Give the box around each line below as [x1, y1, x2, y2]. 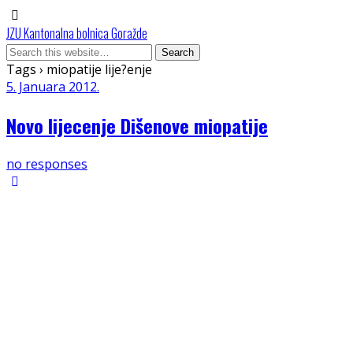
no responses [6, 154, 87, 173]
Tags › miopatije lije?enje [6, 61, 152, 78]
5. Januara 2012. [6, 78, 99, 95]
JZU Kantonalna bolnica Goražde [6, 24, 147, 43]
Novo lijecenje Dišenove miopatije [6, 110, 268, 139]
